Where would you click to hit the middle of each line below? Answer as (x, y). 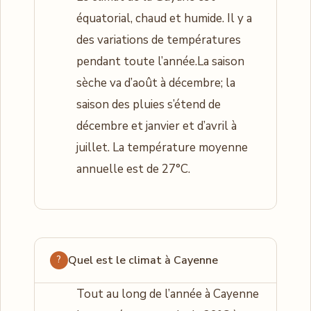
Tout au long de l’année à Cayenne (168, 294)
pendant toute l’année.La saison (160, 61)
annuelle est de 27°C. (133, 169)
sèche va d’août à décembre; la (156, 83)
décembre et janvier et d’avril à (157, 126)
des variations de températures (159, 40)
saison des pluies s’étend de (149, 104)
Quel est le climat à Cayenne (143, 260)
